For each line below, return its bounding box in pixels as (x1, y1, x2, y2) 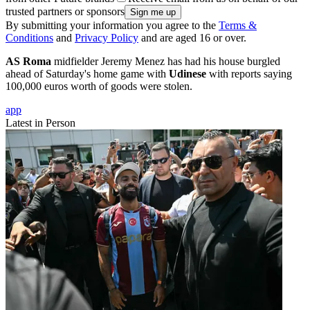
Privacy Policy (75, 32, 138, 44)
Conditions (6, 32, 53, 44)
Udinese (169, 68, 206, 80)
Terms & (219, 19, 257, 32)
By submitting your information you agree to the (6, 19, 219, 32)
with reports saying (206, 68, 292, 80)
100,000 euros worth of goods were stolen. (6, 80, 192, 93)
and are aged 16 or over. (138, 32, 246, 44)
